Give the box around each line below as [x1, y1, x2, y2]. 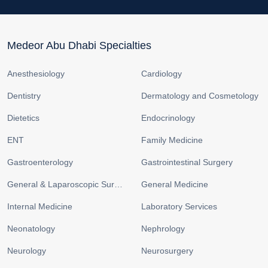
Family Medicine [141, 135, 203, 145]
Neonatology [7, 224, 55, 233]
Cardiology [141, 69, 182, 78]
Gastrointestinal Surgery [141, 157, 233, 167]
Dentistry [7, 91, 41, 100]
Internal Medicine [7, 202, 72, 211]
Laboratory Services [141, 202, 217, 211]
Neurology [7, 246, 46, 255]
